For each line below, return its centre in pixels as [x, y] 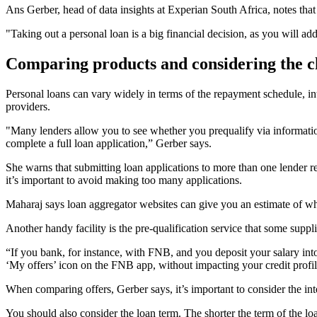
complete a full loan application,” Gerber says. [109, 143]
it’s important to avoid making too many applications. [124, 180]
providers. [28, 106]
